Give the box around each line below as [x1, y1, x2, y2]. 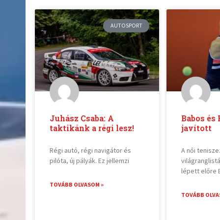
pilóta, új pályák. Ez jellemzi [50, 156, 130, 165]
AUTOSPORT [110, 22, 142, 29]
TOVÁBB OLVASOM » [50, 181, 104, 189]
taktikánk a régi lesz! [50, 123, 135, 134]
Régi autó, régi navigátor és [50, 146, 132, 155]
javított [181, 123, 212, 134]
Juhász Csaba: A [50, 113, 114, 124]
